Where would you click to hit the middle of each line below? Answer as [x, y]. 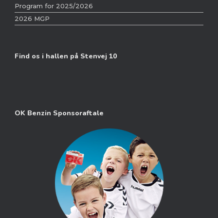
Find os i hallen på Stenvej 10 [66, 56]
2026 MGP [32, 19]
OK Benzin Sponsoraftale [59, 113]
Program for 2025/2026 [54, 6]
